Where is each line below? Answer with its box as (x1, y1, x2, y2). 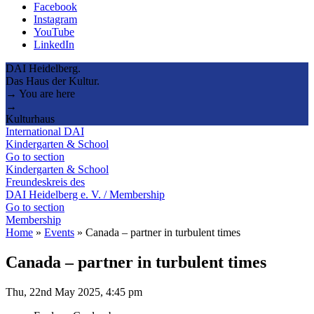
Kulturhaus (6, 112, 55, 125)
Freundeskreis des (6, 175, 85, 188)
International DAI (6, 125, 84, 137)
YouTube (34, 25, 74, 38)
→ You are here (6, 87, 75, 100)
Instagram (34, 13, 77, 25)
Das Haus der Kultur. (6, 74, 100, 87)
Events (44, 226, 74, 238)
